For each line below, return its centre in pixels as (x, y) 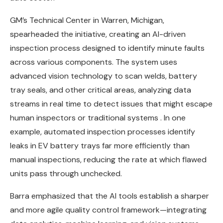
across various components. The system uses (94, 62)
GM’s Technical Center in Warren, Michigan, (87, 20)
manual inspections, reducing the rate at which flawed (108, 159)
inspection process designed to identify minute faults (107, 48)
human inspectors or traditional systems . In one (98, 117)
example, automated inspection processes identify (103, 131)
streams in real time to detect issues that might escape (111, 104)
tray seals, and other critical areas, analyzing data (101, 90)
